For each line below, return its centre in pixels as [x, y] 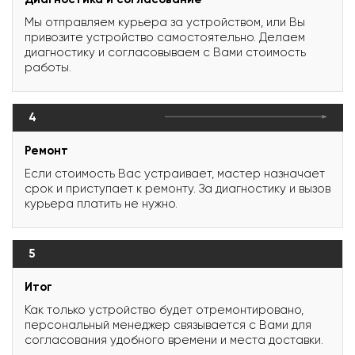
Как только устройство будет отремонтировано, [164, 309]
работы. [48, 67]
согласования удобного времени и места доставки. [174, 340]
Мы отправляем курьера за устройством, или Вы [165, 22]
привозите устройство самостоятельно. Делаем [165, 37]
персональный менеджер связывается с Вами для [168, 324]
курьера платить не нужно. [101, 203]
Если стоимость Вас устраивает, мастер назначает [175, 173]
